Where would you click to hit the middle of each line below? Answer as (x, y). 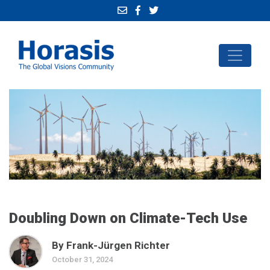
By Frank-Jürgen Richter (111, 245)
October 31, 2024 (82, 259)
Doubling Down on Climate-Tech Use (128, 218)
